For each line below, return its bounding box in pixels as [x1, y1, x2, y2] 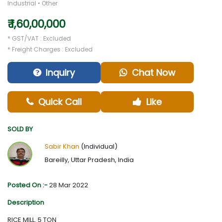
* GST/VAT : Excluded [7, 34, 71, 43]
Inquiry [46, 66, 75, 79]
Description [7, 198, 44, 208]
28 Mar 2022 [49, 180, 88, 190]
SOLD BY [7, 124, 33, 134]
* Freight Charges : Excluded [7, 45, 93, 54]
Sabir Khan [44, 142, 79, 152]
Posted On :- [7, 180, 49, 190]
